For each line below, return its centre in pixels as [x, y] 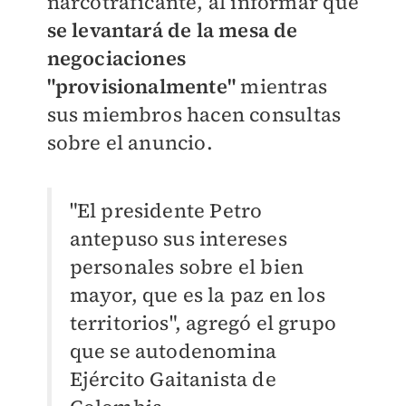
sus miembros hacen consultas [194, 115]
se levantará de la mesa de [172, 30]
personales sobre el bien [187, 267]
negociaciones [116, 58]
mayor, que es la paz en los [197, 295]
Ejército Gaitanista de [173, 379]
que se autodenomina [173, 351]
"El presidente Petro [166, 211]
